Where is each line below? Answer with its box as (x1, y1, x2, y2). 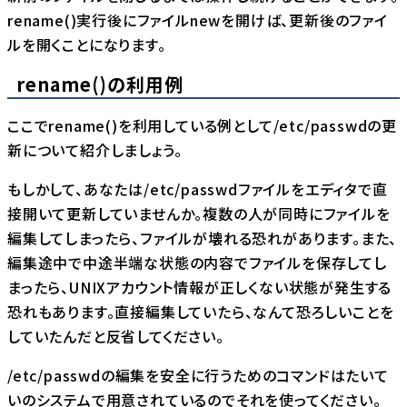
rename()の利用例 (16, 71, 184, 98)
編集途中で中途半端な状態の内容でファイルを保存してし (7, 252, 387, 274)
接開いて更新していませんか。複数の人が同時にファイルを (7, 203, 391, 225)
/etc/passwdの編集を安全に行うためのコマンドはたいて (7, 364, 389, 387)
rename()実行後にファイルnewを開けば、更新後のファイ (7, 9, 388, 32)
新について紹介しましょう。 (7, 139, 183, 162)
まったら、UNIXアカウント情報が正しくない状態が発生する (7, 276, 392, 299)
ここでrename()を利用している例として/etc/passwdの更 (7, 114, 397, 137)
